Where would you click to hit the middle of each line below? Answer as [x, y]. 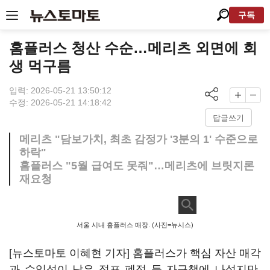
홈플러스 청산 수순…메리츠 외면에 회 [133, 48]
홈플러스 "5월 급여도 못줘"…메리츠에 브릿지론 [137, 166]
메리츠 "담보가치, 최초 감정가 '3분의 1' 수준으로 [139, 139]
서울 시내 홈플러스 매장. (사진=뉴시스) [135, 225]
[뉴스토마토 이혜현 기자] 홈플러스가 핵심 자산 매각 [135, 253]
